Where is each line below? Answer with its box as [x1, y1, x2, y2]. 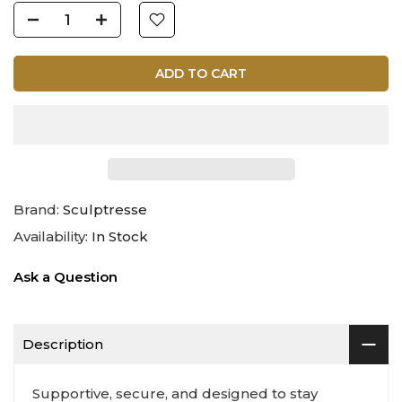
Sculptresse [63, 201, 147, 219]
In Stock [92, 228, 148, 246]
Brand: [13, 201, 63, 219]
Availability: [13, 228, 92, 246]
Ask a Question [13, 268, 118, 286]
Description [22, 336, 103, 354]
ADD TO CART [155, 66, 247, 83]
